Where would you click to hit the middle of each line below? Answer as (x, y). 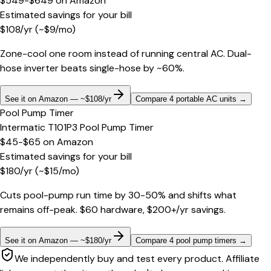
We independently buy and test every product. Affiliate (137, 259)
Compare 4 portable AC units (186, 99)
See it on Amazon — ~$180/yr (58, 241)
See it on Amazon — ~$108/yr (58, 99)
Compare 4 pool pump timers (186, 241)
